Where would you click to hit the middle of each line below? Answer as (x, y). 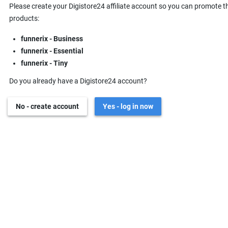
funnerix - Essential (52, 51)
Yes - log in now (128, 106)
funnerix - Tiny (44, 63)
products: (24, 18)
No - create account (47, 106)
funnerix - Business (52, 39)
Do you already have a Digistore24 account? (78, 81)
